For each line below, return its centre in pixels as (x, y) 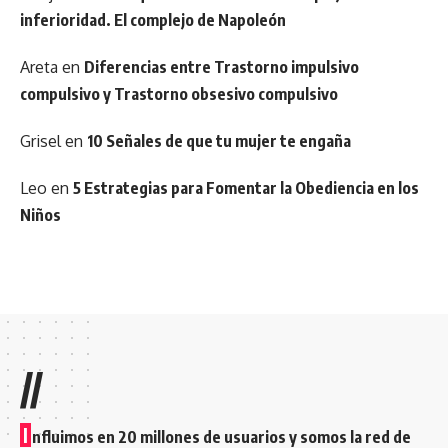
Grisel (40, 140)
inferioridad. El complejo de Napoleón (153, 19)
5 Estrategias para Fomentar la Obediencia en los (246, 187)
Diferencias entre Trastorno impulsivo (221, 66)
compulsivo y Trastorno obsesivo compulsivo (179, 93)
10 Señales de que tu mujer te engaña (219, 140)
